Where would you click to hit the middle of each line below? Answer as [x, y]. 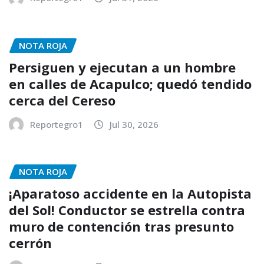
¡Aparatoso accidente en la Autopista [130, 194]
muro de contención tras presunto [121, 227]
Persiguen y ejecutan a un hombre [122, 67]
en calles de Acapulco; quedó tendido [130, 83]
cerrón [30, 243]
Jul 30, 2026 [134, 124]
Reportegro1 [57, 124]
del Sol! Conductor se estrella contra [127, 210]
